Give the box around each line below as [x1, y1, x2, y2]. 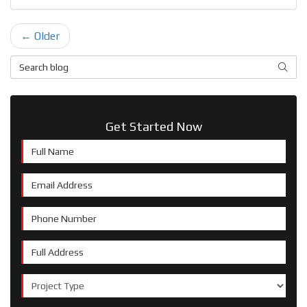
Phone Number [21, 209, 97, 223]
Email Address [21, 175, 96, 189]
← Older [21, 29, 60, 43]
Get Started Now [105, 119, 202, 134]
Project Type [21, 276, 88, 290]
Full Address [21, 243, 86, 256]
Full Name [21, 142, 72, 156]
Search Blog [10, 58, 71, 71]
